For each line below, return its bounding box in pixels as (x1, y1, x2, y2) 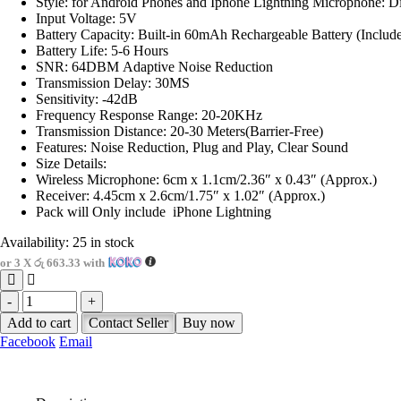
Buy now (183, 314, 235, 330)
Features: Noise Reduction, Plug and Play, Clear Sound (36, 139, 348, 155)
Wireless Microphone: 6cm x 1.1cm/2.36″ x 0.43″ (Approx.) (36, 171, 377, 187)
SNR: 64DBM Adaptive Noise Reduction (36, 58, 273, 74)
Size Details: (36, 155, 107, 171)
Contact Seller (89, 314, 168, 330)
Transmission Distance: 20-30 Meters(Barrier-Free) (36, 123, 323, 139)
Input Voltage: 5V (36, 10, 137, 26)
